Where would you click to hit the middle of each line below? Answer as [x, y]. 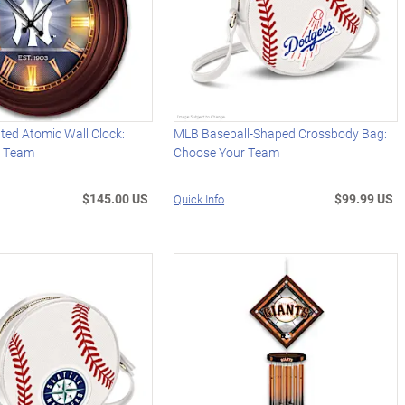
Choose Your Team [227, 152]
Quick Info [199, 198]
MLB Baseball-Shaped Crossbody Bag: [281, 133]
